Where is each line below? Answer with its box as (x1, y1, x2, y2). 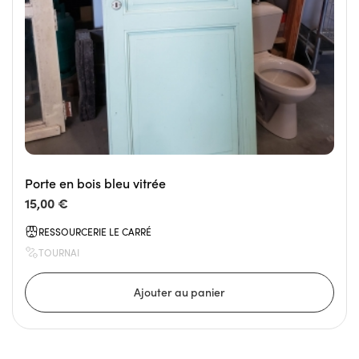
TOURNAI (38, 246, 79, 260)
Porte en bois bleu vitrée (25, 175, 166, 192)
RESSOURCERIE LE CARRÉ (38, 225, 151, 239)
